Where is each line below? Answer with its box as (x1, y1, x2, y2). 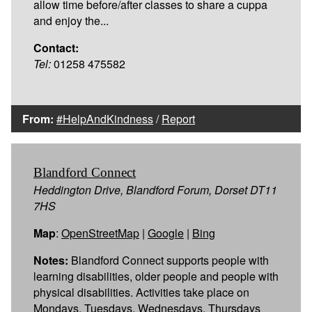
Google (148, 224, 184, 241)
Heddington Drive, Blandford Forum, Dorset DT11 (33, 181, 277, 198)
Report (162, 110, 195, 127)
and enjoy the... (33, 12, 109, 29)
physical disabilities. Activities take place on (33, 283, 249, 300)
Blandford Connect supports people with (68, 251, 269, 268)
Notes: (33, 251, 68, 268)
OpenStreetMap (61, 224, 139, 241)
